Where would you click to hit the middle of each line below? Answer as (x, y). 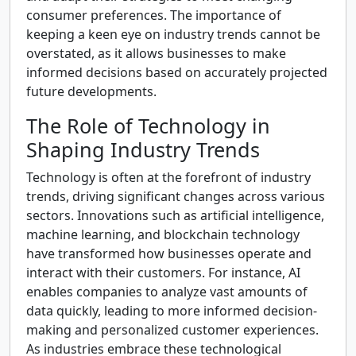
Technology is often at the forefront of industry (168, 177)
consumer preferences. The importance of (154, 15)
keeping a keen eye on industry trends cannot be (173, 34)
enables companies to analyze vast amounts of (167, 292)
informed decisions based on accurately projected (177, 72)
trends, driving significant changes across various (176, 196)
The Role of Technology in (148, 126)
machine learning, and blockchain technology (163, 234)
